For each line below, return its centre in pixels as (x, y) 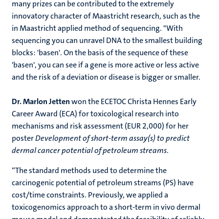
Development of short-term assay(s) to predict (112, 138)
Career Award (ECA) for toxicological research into (95, 114)
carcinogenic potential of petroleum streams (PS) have (103, 183)
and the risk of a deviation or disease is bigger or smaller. (106, 77)
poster (23, 138)
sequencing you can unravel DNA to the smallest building (107, 40)
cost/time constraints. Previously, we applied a (90, 195)
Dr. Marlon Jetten (41, 101)
